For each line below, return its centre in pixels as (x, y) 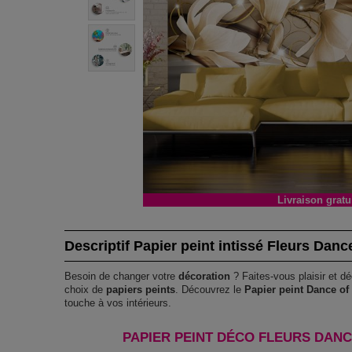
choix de (86, 289)
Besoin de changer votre (122, 276)
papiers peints (141, 289)
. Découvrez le (210, 289)
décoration (205, 276)
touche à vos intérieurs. (118, 302)
